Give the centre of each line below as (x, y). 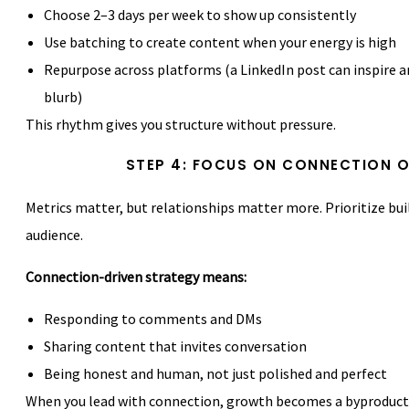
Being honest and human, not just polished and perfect (215, 373)
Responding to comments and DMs (153, 319)
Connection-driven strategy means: (136, 277)
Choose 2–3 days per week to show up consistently (200, 15)
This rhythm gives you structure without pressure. (181, 124)
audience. (54, 235)
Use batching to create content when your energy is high (220, 42)
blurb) (63, 97)
